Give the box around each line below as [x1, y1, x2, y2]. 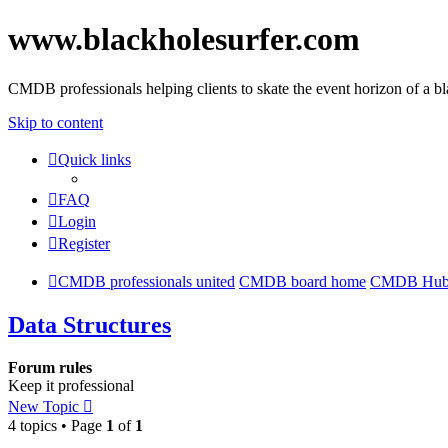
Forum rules [8, 358, 92, 376]
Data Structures [8, 311, 171, 338]
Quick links [58, 150, 131, 168]
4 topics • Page [8, 416, 106, 434]
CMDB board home [239, 272, 366, 290]
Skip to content [8, 113, 103, 131]
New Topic [8, 397, 79, 415]
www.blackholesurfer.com [8, 21, 360, 58]
